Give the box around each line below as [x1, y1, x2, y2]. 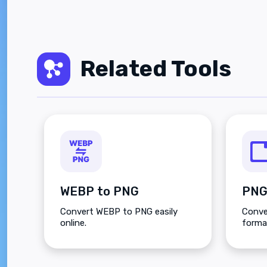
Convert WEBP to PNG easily [60, 206, 178, 218]
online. [60, 218, 86, 229]
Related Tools [80, 55, 231, 83]
